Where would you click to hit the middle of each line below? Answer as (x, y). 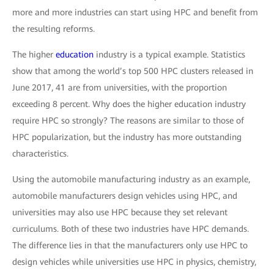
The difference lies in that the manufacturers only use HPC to (130, 245)
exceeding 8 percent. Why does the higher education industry (129, 104)
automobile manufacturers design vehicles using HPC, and (125, 195)
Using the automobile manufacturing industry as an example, (131, 179)
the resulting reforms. (54, 28)
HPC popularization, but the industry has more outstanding (127, 137)
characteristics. (40, 153)
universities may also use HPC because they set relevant (120, 212)
